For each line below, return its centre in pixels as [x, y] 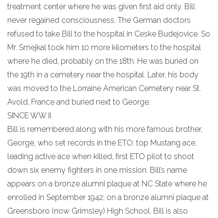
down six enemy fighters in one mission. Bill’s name [97, 170]
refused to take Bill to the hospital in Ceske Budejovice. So [109, 34]
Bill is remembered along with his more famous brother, [105, 129]
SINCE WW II [29, 115]
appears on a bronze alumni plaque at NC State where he [107, 183]
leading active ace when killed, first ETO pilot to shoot [101, 156]
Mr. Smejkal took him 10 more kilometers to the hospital [104, 47]
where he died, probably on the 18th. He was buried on [103, 61]
